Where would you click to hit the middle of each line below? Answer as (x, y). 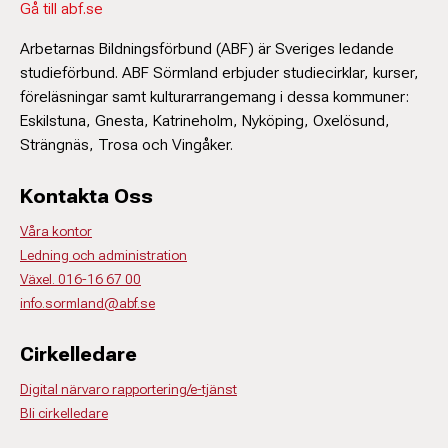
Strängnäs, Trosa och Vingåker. (126, 144)
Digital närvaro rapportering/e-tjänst (128, 389)
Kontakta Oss (86, 196)
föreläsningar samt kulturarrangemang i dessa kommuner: (214, 96)
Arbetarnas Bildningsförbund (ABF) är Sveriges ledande (207, 48)
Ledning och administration (103, 255)
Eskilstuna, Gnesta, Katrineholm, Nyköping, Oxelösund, (205, 120)
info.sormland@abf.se (87, 303)
